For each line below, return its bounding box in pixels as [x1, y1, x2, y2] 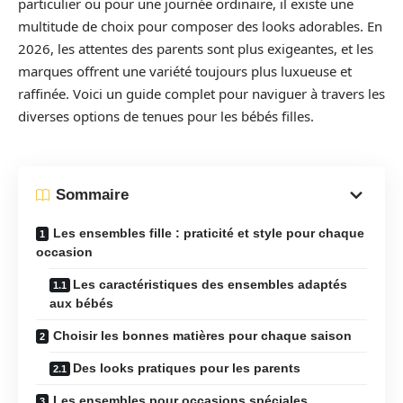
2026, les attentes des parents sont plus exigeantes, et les [18, 40, 373, 58]
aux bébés [49, 295, 113, 310]
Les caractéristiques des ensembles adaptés [73, 276, 347, 291]
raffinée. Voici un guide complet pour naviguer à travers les [18, 85, 385, 103]
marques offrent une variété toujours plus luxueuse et [18, 62, 352, 80]
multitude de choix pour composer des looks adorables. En [18, 17, 382, 35]
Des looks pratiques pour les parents [73, 360, 300, 375]
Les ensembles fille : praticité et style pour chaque [53, 225, 364, 240]
